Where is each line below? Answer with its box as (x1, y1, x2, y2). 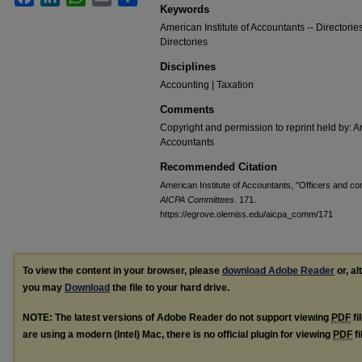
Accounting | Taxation (160, 79, 254, 90)
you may (23, 282, 65, 293)
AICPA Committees (160, 195, 234, 204)
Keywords (160, 3, 209, 15)
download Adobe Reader (222, 265, 335, 276)
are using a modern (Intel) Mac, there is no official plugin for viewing (23, 328, 333, 340)
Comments (160, 103, 214, 116)
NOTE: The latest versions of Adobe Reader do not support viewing (23, 311, 331, 323)
